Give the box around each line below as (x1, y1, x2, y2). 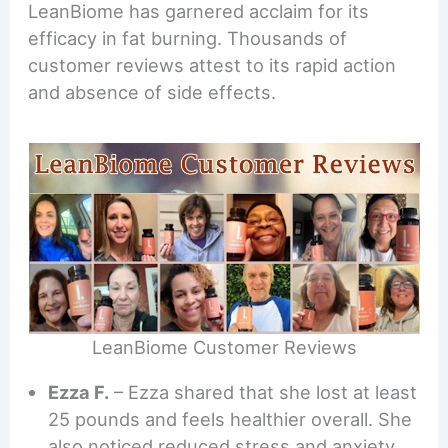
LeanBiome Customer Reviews (91, 335, 357, 358)
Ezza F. (48, 381, 110, 404)
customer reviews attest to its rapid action (28, 54, 397, 77)
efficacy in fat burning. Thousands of (28, 27, 348, 50)
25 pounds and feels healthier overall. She (48, 408, 413, 431)
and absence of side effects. (28, 81, 277, 104)
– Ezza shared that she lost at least (109, 381, 418, 404)
